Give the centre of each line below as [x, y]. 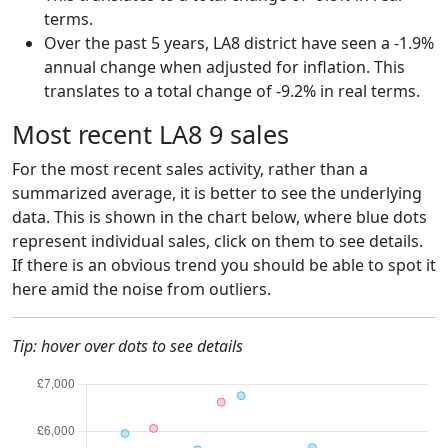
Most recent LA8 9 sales [150, 133]
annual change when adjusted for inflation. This [224, 66]
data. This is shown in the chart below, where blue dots [219, 216]
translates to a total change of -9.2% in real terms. [232, 90]
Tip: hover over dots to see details [127, 345]
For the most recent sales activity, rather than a [190, 168]
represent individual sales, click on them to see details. [217, 240]
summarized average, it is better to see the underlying [217, 192]
